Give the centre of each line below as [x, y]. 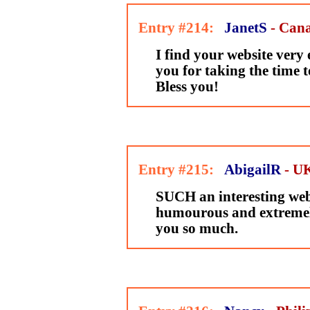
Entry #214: [174, 28]
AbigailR [252, 170]
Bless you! [187, 86]
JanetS [245, 28]
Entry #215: [174, 170]
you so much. [197, 228]
